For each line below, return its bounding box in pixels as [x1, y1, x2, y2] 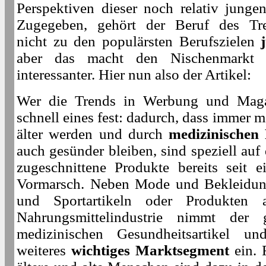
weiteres [17, 242, 71, 258]
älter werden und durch [17, 125, 169, 142]
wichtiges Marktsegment [71, 242, 229, 258]
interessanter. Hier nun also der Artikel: [17, 66, 251, 83]
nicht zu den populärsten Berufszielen [17, 33, 261, 49]
